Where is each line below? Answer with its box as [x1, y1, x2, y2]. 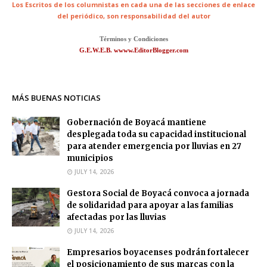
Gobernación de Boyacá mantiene [67, 117, 206, 128]
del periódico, [57, 11, 107, 20]
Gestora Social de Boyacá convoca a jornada [67, 188, 249, 198]
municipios [67, 153, 113, 163]
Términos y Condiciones [99, 35, 168, 42]
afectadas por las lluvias [67, 212, 166, 222]
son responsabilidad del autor [106, 11, 210, 20]
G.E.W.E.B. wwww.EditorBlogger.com [79, 46, 188, 54]
